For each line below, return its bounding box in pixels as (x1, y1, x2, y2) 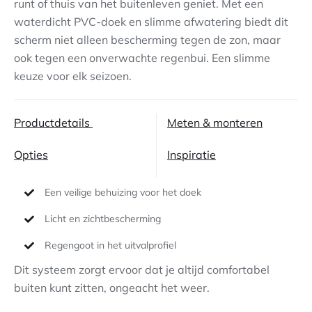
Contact (258, 22, 295, 35)
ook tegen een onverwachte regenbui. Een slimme (14, 51, 270, 65)
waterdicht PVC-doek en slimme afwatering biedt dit (14, 15, 288, 29)
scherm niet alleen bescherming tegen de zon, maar (14, 33, 281, 47)
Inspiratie (167, 148, 216, 162)
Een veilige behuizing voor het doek (44, 186, 201, 198)
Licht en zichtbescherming (44, 212, 161, 225)
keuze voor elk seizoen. (14, 69, 132, 83)
